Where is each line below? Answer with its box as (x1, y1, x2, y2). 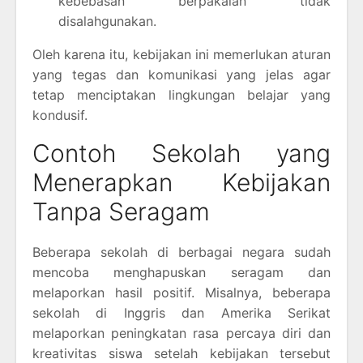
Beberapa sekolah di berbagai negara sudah (32, 243, 331, 260)
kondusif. (32, 106, 88, 123)
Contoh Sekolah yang (32, 138, 331, 168)
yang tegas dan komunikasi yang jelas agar (32, 66, 331, 83)
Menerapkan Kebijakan (32, 167, 331, 197)
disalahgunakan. (58, 12, 156, 29)
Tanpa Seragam (32, 196, 210, 226)
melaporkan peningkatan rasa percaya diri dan (32, 324, 331, 341)
